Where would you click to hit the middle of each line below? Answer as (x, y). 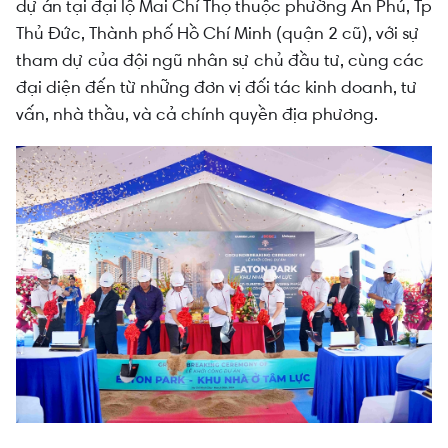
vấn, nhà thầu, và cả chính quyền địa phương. (197, 114)
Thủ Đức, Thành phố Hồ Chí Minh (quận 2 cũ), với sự (218, 33)
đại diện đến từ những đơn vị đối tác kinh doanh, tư (216, 87)
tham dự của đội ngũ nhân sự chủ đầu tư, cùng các (220, 60)
